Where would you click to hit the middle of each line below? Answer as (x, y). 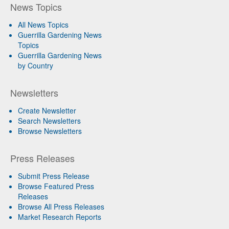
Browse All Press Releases (61, 206)
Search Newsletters (49, 120)
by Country (36, 65)
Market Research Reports (60, 216)
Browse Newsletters (50, 131)
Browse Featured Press (56, 186)
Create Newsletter (47, 110)
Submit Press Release (54, 176)
